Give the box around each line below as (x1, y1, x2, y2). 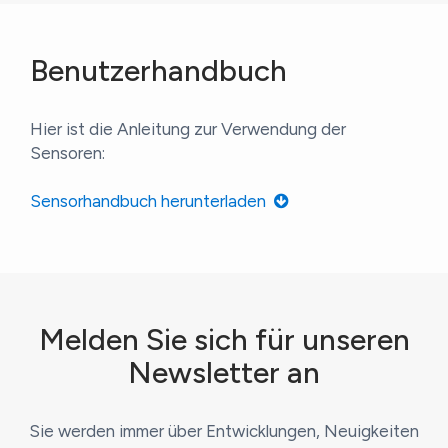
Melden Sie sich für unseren (38, 321, 410, 359)
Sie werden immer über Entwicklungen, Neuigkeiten (29, 421, 419, 442)
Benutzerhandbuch (30, 52, 287, 90)
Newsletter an (128, 354, 320, 392)
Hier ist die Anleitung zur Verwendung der (30, 119, 346, 140)
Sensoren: (30, 143, 105, 164)
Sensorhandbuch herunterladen (30, 191, 274, 212)
